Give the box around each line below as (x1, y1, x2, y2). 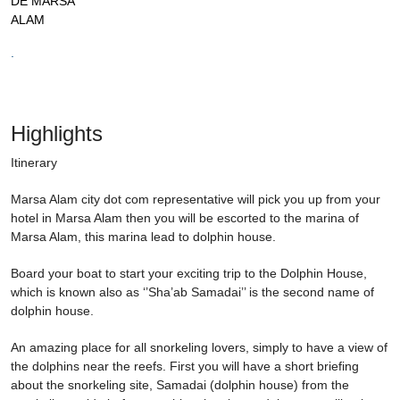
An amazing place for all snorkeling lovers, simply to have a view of (11, 340, 387, 354)
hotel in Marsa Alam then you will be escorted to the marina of (11, 211, 359, 225)
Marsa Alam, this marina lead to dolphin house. (11, 229, 276, 244)
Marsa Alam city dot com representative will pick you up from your (11, 192, 380, 206)
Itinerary (11, 155, 57, 170)
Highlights (11, 121, 103, 146)
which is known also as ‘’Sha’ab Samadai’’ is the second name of (11, 285, 374, 299)
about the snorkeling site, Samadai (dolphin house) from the (11, 378, 349, 392)
